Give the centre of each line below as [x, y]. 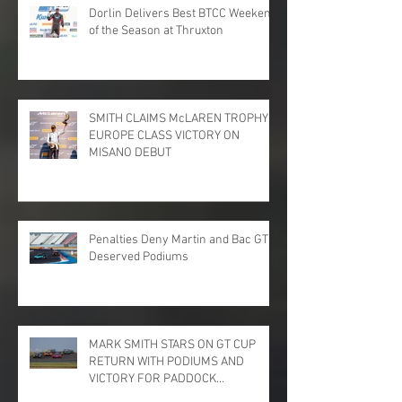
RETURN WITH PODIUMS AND [166, 363]
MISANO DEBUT [130, 153]
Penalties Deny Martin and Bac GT [179, 240]
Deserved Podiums [139, 258]
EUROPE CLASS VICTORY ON [164, 136]
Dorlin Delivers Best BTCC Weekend [183, 14]
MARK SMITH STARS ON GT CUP [172, 345]
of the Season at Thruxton [156, 31]
